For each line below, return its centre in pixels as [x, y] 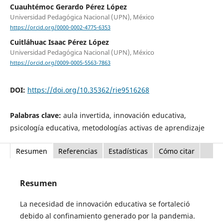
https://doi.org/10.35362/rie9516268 [88, 90]
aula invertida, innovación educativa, [124, 115]
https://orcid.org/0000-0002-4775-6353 [60, 28]
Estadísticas [128, 151]
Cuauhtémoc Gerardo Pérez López [68, 7]
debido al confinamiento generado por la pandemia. [107, 216]
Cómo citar [176, 151]
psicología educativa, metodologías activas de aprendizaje [107, 127]
